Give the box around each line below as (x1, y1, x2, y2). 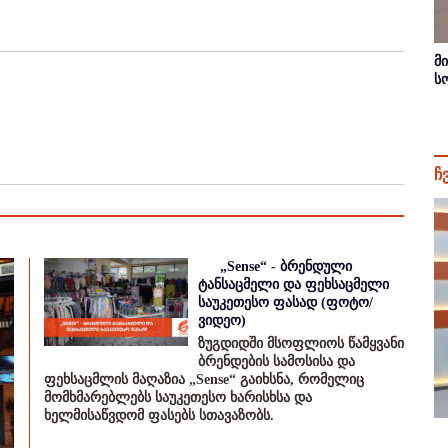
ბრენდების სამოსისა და (198, 354, 355, 369)
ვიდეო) (198, 313, 246, 328)
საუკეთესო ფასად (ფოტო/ (198, 295, 373, 310)
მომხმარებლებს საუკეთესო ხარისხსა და (44, 390, 312, 405)
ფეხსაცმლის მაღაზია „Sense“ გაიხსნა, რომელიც (44, 372, 364, 387)
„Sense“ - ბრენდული (220, 259, 352, 274)
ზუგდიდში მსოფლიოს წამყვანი (198, 336, 404, 351)
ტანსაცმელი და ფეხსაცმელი (198, 277, 389, 292)
